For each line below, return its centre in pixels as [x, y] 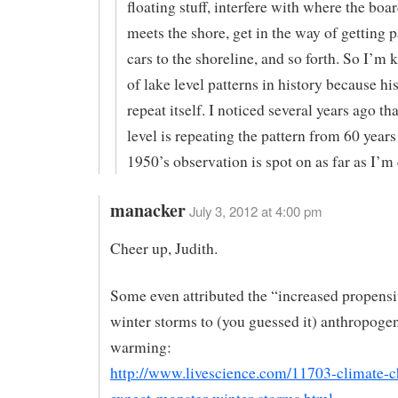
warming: [140, 346]
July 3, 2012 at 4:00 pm [255, 211]
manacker [147, 210]
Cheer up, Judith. [163, 248]
